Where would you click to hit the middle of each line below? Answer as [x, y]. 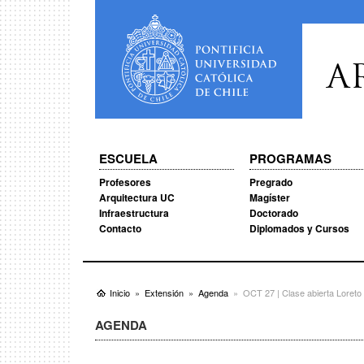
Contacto [120, 228]
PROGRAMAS [290, 158]
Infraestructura [134, 213]
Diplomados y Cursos [299, 228]
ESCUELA [128, 158]
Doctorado [273, 213]
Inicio [120, 292]
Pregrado [271, 182]
